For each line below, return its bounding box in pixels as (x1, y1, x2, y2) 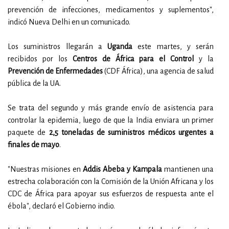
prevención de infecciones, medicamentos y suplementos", (8, 6, 214, 14)
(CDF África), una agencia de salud (103, 67, 214, 75)
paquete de (8, 128, 49, 136)
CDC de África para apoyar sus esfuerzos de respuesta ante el (8, 190, 214, 198)
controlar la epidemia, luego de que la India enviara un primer (8, 116, 214, 124)
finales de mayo (8, 141, 59, 149)
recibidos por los (8, 55, 67, 63)
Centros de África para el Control (67, 55, 194, 63)
